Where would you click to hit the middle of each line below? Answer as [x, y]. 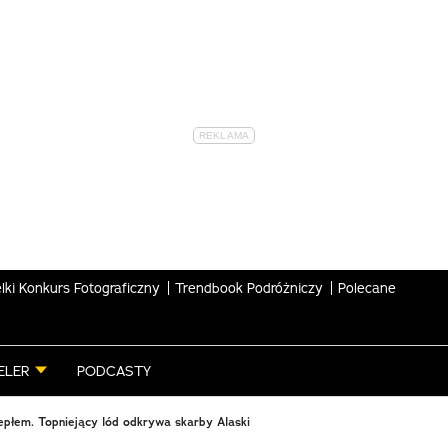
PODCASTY [114, 371]
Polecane [367, 287]
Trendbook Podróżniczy [249, 287]
